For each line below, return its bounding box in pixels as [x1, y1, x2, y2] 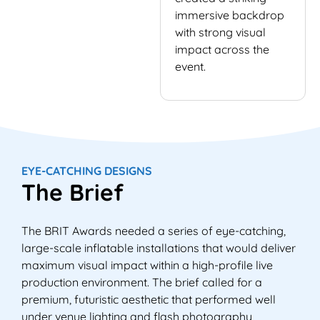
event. [175, 59, 206, 74]
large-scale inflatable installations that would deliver [21, 240, 296, 255]
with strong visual [175, 25, 266, 40]
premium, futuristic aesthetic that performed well [21, 291, 276, 306]
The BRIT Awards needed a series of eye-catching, [21, 223, 286, 238]
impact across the [175, 42, 269, 57]
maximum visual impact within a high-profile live [21, 257, 273, 272]
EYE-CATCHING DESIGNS [21, 163, 152, 178]
